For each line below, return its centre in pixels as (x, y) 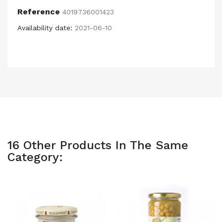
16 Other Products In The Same (98, 145)
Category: (35, 157)
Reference (39, 12)
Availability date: (45, 28)
